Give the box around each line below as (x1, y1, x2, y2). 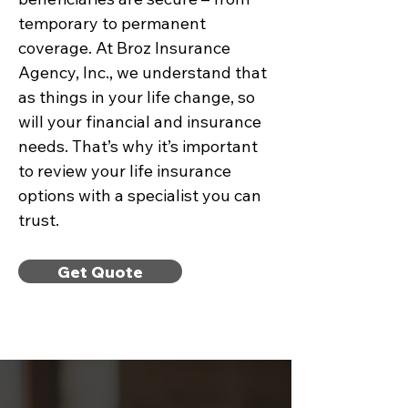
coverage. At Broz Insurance (18, 37, 230, 58)
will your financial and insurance (18, 111, 261, 132)
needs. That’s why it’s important (18, 136, 258, 157)
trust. (18, 209, 59, 230)
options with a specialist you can (18, 185, 261, 206)
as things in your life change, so (18, 87, 255, 107)
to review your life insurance (18, 160, 231, 181)
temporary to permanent (18, 13, 206, 34)
